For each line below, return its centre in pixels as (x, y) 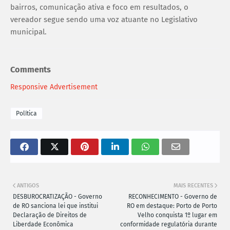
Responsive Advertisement (54, 87)
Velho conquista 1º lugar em (177, 215)
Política (26, 114)
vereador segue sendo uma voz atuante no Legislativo (104, 19)
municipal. (28, 32)
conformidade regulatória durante (169, 225)
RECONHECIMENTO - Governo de (173, 197)
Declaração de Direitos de (50, 215)
